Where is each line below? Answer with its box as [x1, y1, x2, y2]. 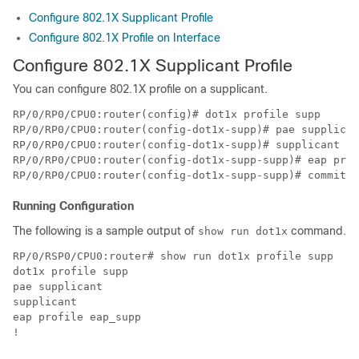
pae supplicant [13, 280, 103, 292]
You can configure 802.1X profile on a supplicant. [13, 82, 268, 95]
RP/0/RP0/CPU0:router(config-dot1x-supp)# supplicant [13, 138, 340, 151]
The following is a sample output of [13, 224, 198, 237]
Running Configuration [13, 199, 134, 212]
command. [288, 224, 346, 237]
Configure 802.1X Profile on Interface [29, 30, 220, 44]
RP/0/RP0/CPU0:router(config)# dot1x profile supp [13, 107, 321, 120]
